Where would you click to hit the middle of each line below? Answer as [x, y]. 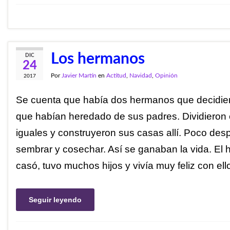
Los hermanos [98, 59]
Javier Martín [79, 75]
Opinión [166, 75]
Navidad [141, 75]
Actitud [116, 75]
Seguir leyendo [55, 200]
